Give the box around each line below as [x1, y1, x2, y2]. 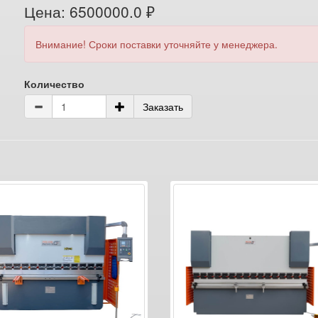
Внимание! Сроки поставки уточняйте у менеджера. [35, 37, 278, 51]
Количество [24, 77, 85, 91]
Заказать [143, 99, 184, 114]
